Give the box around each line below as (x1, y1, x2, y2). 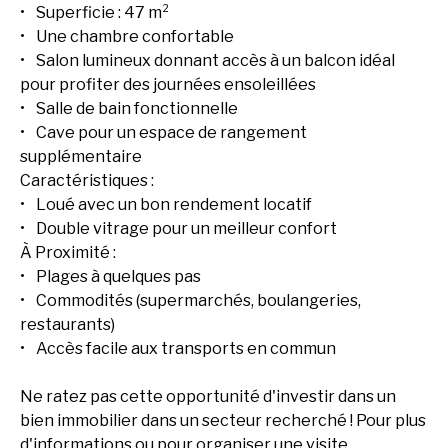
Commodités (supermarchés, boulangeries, (36, 291, 361, 311)
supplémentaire (20, 147, 142, 167)
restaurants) (20, 315, 115, 335)
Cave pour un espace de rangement (36, 123, 307, 143)
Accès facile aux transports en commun (36, 339, 336, 359)
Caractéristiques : (20, 171, 154, 191)
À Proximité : (20, 243, 116, 263)
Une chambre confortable (36, 27, 234, 47)
